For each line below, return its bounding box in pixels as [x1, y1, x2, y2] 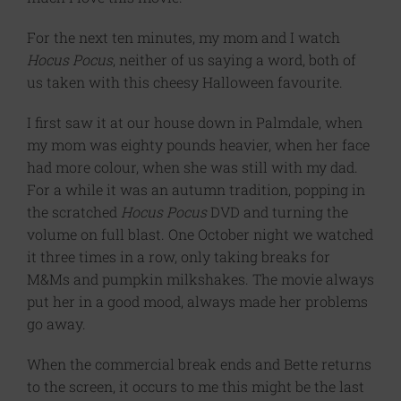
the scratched [27, 202, 121, 222]
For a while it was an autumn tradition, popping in [27, 180, 365, 200]
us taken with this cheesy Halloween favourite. [27, 73, 343, 92]
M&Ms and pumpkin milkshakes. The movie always [27, 269, 374, 289]
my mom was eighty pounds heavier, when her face [27, 135, 370, 155]
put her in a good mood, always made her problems [27, 292, 368, 311]
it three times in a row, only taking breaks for [27, 247, 330, 267]
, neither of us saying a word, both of [113, 50, 356, 70]
